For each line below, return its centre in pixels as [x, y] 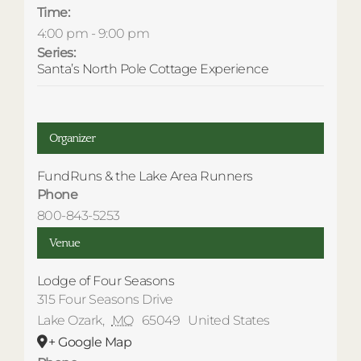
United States [229, 320]
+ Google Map [90, 342]
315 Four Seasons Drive [105, 299]
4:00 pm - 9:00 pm [93, 33]
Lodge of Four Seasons [106, 280]
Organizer [72, 138]
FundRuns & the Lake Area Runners [145, 176]
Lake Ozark [69, 320]
